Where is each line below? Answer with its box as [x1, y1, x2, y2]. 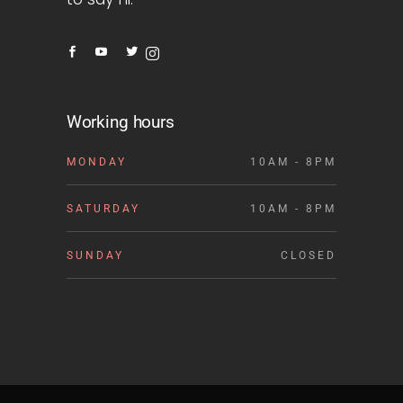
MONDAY [67, 156, 127, 169]
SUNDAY [67, 249, 124, 263]
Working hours [67, 112, 175, 133]
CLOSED [281, 249, 336, 263]
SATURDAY [67, 202, 140, 216]
